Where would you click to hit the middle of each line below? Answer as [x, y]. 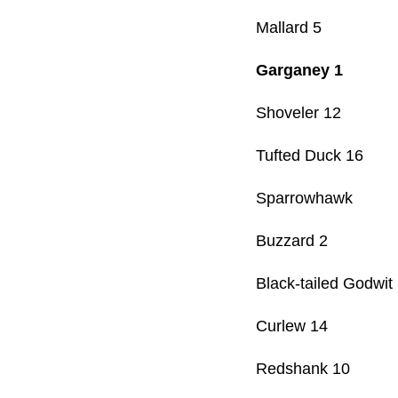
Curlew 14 [292, 326]
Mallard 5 [289, 28]
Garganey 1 [299, 71]
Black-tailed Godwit [324, 284]
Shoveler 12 [298, 113]
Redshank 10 [303, 369]
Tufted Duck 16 [310, 156]
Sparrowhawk [304, 199]
